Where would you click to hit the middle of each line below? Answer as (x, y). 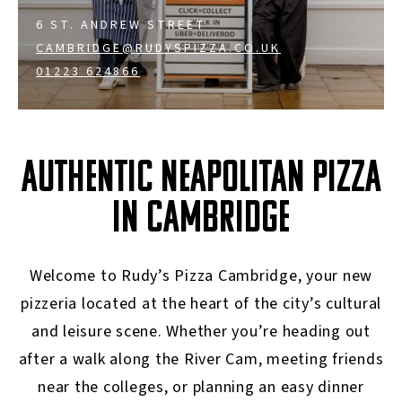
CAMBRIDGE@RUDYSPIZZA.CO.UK (158, 48)
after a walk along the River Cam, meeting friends (201, 359)
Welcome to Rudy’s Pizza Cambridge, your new (201, 276)
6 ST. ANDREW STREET (121, 25)
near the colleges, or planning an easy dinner (201, 387)
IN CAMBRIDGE (201, 220)
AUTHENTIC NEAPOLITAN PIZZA (201, 180)
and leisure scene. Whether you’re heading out (201, 332)
